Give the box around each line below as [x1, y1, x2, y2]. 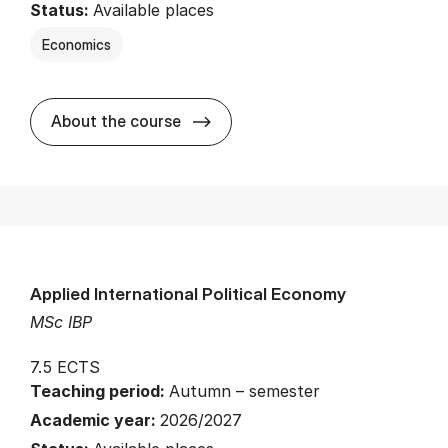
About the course [51, 110, 181, 131]
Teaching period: [30, 380, 169, 401]
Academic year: [30, 409, 160, 430]
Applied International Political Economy [30, 282, 346, 304]
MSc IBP [30, 311, 92, 332]
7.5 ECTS [30, 356, 100, 377]
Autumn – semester [169, 380, 320, 401]
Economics [42, 35, 111, 53]
